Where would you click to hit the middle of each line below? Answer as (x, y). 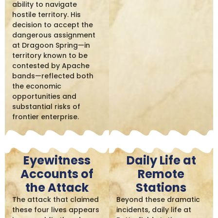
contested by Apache (51, 66)
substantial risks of (46, 107)
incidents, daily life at (154, 209)
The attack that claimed (55, 199)
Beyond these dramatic (158, 199)
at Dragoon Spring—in (51, 45)
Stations (161, 187)
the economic (37, 86)
